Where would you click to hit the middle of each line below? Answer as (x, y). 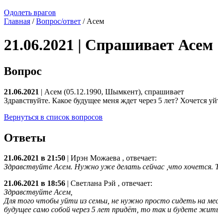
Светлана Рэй (94, 183)
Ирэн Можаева (96, 158)
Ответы (25, 137)
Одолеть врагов (30, 12)
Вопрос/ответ (58, 21)
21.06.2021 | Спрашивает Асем (109, 45)
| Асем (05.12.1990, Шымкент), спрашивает (111, 91)
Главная (17, 21)
